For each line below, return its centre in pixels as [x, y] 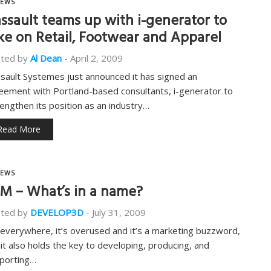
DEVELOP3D [57, 212]
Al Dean [46, 58]
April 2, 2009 [96, 58]
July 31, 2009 [119, 212]
